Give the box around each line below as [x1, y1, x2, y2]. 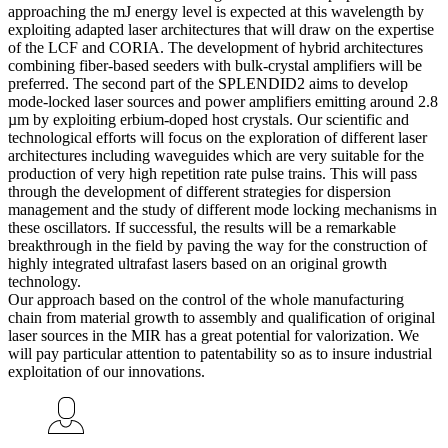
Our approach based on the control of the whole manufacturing [8, 290, 404, 308]
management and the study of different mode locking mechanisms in [8, 200, 437, 218]
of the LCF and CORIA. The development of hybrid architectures [8, 38, 423, 56]
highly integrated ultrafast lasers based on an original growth [8, 254, 387, 272]
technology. [8, 272, 81, 290]
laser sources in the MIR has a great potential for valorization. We [8, 326, 419, 344]
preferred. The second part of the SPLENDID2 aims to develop [8, 74, 408, 92]
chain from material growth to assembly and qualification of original [8, 308, 435, 326]
